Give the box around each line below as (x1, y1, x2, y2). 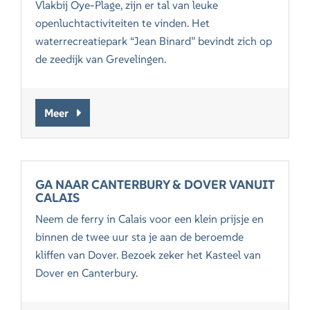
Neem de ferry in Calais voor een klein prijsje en (35, 212, 264, 226)
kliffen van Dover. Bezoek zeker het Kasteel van (35, 248, 262, 262)
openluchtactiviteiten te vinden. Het (35, 16, 210, 30)
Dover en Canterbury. (35, 266, 138, 280)
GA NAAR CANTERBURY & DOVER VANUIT (35, 176, 275, 193)
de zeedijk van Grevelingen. (35, 52, 167, 66)
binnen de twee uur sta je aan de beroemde (35, 230, 244, 244)
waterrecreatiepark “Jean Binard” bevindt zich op (35, 34, 273, 48)
